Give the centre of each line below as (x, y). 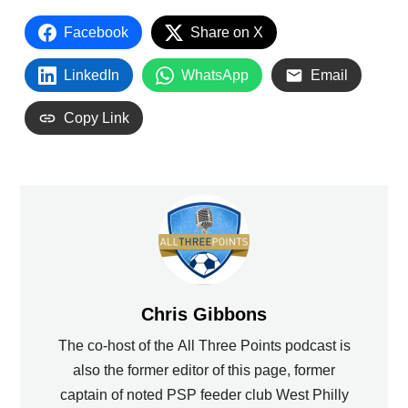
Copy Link (97, 118)
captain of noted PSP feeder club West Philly (204, 395)
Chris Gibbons (204, 314)
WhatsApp (215, 75)
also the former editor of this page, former (204, 370)
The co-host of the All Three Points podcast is (204, 346)
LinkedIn (92, 75)
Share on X (227, 32)
